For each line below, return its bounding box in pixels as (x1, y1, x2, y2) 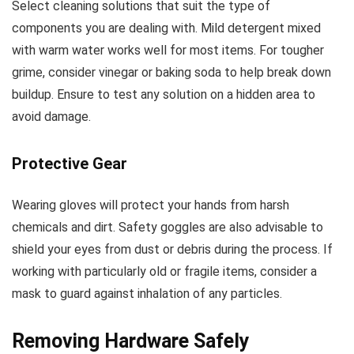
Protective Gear (12, 153, 127, 173)
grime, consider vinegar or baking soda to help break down (12, 64, 331, 80)
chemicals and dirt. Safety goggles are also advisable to (12, 219, 323, 235)
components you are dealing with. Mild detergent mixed (12, 20, 321, 36)
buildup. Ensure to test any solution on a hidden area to (12, 86, 315, 102)
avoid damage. (12, 108, 91, 124)
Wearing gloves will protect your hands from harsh (12, 197, 289, 213)
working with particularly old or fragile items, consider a (12, 263, 317, 279)
